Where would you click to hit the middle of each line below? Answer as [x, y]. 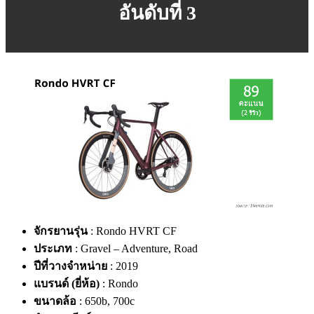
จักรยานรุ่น [61, 231]
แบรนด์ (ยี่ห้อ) [67, 283]
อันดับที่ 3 [157, 13]
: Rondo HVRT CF [132, 231]
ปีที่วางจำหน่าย [70, 266]
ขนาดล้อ [55, 301]
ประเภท [53, 248]
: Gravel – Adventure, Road [135, 248]
